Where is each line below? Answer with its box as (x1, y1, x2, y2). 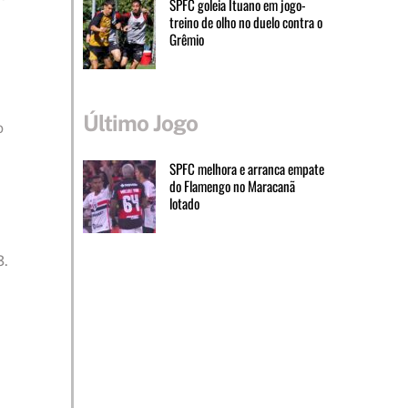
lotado (168, 192, 199, 213)
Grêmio (168, 29, 204, 50)
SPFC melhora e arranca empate (168, 158, 324, 178)
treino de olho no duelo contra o (168, 12, 322, 33)
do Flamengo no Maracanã (168, 175, 295, 196)
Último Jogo (82, 110, 199, 137)
